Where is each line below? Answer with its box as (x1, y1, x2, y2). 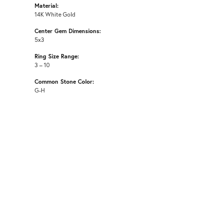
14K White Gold (35, 10, 75, 18)
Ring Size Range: (35, 52, 79, 60)
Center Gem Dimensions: (35, 26, 101, 35)
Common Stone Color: (35, 77, 94, 85)
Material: (35, 1, 58, 9)
